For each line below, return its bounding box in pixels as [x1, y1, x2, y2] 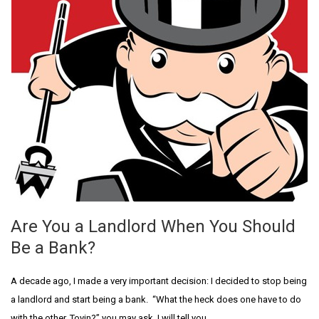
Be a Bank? [11, 238, 95, 258]
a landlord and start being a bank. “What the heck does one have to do [11, 294, 301, 305]
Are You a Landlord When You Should [11, 216, 296, 236]
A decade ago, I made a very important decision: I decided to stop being [11, 276, 307, 286]
